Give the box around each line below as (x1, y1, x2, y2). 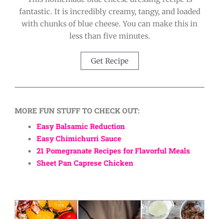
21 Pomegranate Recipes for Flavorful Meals (37, 146, 190, 156)
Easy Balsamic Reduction (37, 121, 125, 131)
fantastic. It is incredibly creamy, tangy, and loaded (19, 6, 200, 16)
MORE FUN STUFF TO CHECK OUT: (15, 105, 139, 115)
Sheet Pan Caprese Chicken (37, 158, 133, 168)
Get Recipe (90, 56, 129, 66)
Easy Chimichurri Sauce (37, 133, 121, 144)
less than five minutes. (69, 31, 150, 41)
